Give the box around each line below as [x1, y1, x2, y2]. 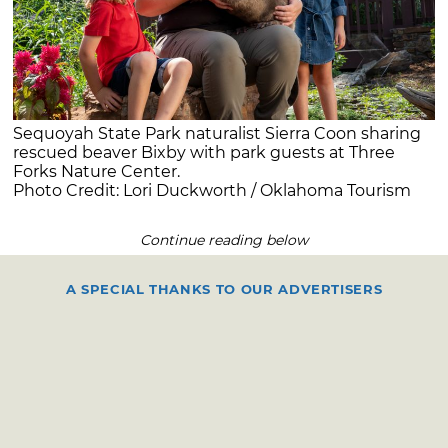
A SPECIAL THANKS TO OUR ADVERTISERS [65, 280, 383, 297]
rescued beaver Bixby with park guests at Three [13, 142, 396, 162]
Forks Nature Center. [13, 161, 181, 181]
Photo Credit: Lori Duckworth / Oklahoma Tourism [13, 180, 412, 200]
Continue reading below [140, 230, 308, 249]
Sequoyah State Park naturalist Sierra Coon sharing [13, 123, 422, 143]
